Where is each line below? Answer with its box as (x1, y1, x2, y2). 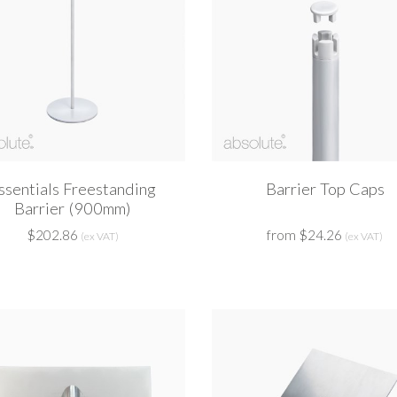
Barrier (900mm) (13, 198, 131, 219)
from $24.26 (267, 227, 342, 244)
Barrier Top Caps (265, 179, 385, 199)
